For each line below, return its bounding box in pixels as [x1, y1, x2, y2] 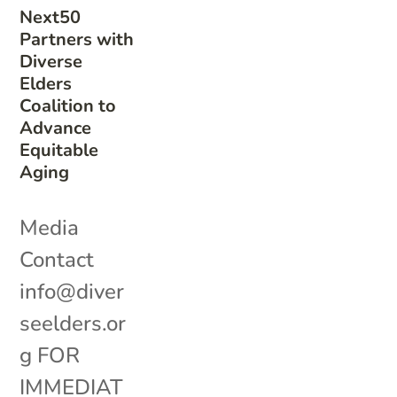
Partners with [19, 27, 135, 51]
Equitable [19, 137, 99, 162]
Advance [19, 115, 92, 140]
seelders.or [19, 308, 127, 338]
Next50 [19, 4, 82, 29]
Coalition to [19, 93, 117, 118]
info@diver [19, 276, 125, 306]
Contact [19, 245, 95, 274]
